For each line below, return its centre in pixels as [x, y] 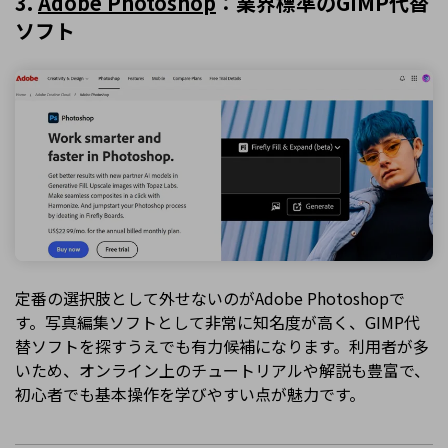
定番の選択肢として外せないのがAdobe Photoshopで [210, 298]
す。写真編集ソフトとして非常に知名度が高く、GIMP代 [217, 322]
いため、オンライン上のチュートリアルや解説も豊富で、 [222, 370]
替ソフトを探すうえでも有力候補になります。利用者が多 [222, 346]
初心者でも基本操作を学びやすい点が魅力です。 [190, 394]
